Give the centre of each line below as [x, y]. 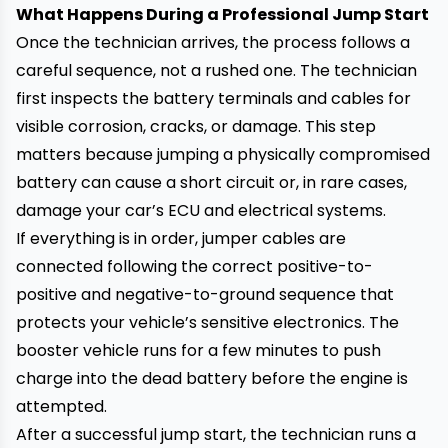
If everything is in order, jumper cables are [181, 238]
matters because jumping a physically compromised [223, 154]
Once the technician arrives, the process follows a [213, 42]
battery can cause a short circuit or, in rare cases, [211, 182]
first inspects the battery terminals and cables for [213, 98]
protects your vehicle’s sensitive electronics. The [207, 322]
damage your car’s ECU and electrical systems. [201, 210]
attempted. [61, 406]
